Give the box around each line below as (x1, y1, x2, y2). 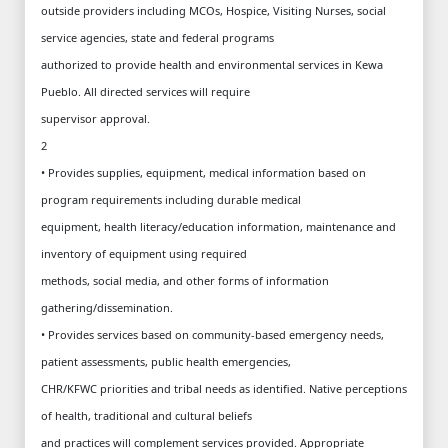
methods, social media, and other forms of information (41, 272, 329, 288)
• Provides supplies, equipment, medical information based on (41, 164, 366, 180)
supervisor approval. (41, 110, 150, 126)
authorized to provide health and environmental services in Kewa (41, 56, 383, 72)
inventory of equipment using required (41, 245, 247, 261)
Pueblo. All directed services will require (41, 83, 250, 99)
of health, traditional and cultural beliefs (41, 407, 252, 423)
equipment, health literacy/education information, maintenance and (41, 218, 396, 234)
